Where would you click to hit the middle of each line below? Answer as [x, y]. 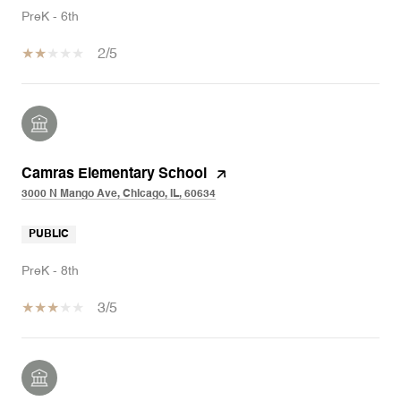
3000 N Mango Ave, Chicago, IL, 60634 [119, 194]
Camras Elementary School [114, 175]
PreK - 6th [50, 17]
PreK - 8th [50, 271]
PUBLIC [49, 235]
